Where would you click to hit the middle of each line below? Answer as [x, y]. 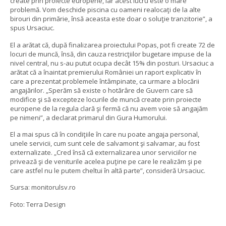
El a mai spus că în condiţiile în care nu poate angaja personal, [105, 134]
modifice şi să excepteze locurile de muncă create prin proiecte [106, 99]
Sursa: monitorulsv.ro [43, 187]
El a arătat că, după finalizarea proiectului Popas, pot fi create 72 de [112, 45]
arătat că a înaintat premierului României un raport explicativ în [106, 72]
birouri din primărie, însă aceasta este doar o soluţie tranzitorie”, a [111, 19]
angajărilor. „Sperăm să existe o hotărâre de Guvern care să [101, 90]
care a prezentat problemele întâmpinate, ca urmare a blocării [105, 81]
